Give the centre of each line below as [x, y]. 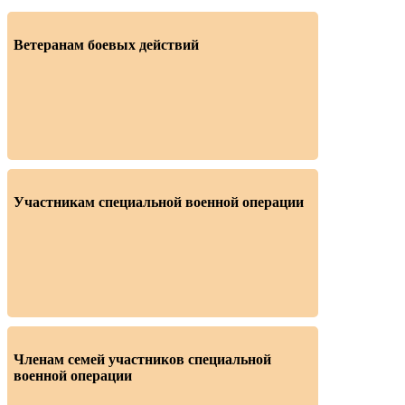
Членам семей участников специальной [142, 360]
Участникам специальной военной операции [159, 202]
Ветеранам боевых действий [106, 45]
